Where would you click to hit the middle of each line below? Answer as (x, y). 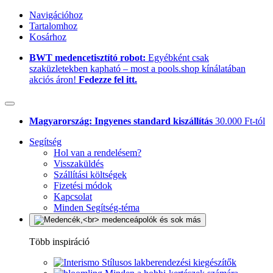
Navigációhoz (56, 15)
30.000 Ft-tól (240, 121)
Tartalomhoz (53, 26)
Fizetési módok (83, 186)
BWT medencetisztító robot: (89, 58)
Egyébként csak (179, 58)
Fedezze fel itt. (108, 80)
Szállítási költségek (90, 175)
